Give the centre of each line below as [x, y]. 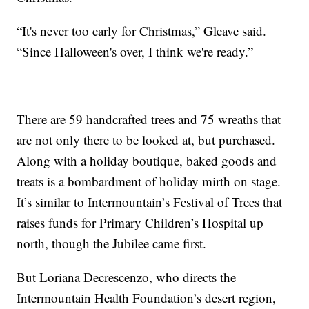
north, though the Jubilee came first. [112, 243]
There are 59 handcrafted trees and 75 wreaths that [149, 119]
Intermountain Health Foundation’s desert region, [147, 298]
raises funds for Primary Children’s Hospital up [140, 223]
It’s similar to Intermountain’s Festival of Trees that [150, 202]
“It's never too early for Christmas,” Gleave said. [142, 31]
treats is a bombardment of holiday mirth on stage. [149, 181]
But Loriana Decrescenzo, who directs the [127, 277]
